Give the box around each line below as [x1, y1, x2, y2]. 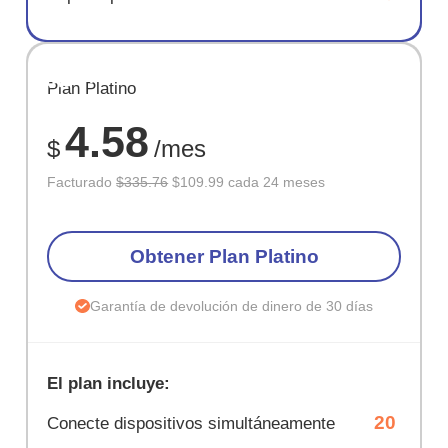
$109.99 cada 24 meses [168, 174, 326, 191]
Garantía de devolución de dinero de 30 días [89, 298, 373, 315]
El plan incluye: [47, 373, 171, 393]
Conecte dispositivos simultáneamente [47, 413, 336, 433]
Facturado [47, 174, 117, 191]
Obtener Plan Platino [129, 245, 319, 267]
